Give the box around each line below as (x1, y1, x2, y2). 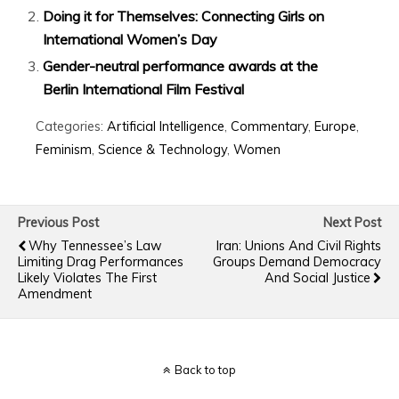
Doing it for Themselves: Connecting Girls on (43, 7, 325, 26)
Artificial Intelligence (107, 118, 224, 135)
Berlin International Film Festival (43, 80, 245, 99)
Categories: (36, 118, 107, 135)
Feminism (36, 142, 92, 159)
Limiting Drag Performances (18, 254, 183, 271)
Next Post (323, 215, 381, 232)
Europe (314, 118, 356, 135)
